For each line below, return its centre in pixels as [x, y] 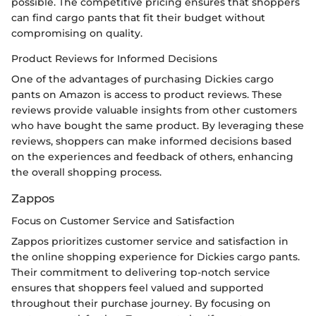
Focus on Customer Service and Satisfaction [123, 221]
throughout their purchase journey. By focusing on [141, 304]
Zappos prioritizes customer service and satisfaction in [150, 242]
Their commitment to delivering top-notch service [141, 273]
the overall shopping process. [86, 172]
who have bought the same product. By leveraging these [158, 126]
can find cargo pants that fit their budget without [138, 18]
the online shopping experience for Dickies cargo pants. [156, 257]
